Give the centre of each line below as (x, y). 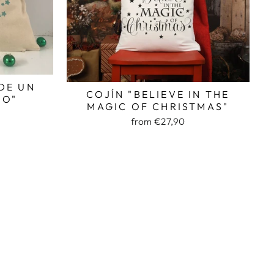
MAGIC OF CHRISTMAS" (158, 106)
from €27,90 (158, 121)
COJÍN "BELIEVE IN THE (158, 94)
